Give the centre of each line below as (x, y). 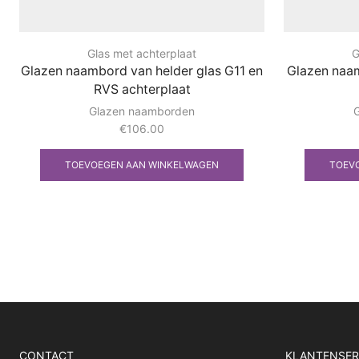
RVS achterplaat (142, 90)
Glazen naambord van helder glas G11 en (142, 71)
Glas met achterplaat (142, 54)
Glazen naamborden (142, 111)
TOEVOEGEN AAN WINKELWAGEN (142, 165)
